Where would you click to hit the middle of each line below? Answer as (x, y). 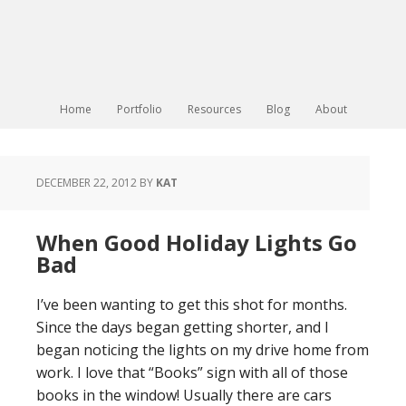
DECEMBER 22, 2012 (87, 183)
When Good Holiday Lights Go (197, 242)
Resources (214, 109)
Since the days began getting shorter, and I (183, 327)
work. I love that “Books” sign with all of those (192, 372)
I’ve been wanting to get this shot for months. (192, 304)
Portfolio (139, 109)
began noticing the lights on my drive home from (203, 350)
